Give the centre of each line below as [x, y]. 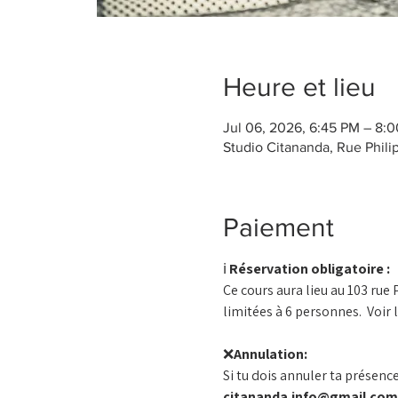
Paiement [278, 227]
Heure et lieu [299, 87]
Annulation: [270, 354]
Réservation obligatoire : [309, 268]
